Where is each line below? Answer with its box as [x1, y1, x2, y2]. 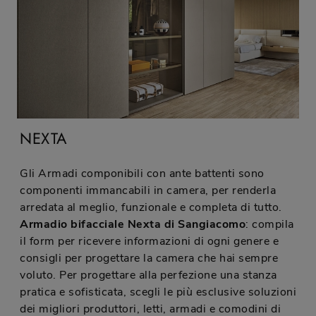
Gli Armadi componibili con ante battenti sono [20, 166, 265, 182]
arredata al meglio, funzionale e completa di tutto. [20, 200, 282, 216]
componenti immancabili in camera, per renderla [20, 183, 276, 199]
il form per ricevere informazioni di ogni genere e [20, 233, 279, 250]
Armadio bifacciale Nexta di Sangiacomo [20, 217, 245, 233]
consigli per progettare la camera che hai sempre [20, 250, 278, 267]
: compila [245, 217, 294, 233]
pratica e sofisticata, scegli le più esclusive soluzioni [20, 284, 296, 300]
